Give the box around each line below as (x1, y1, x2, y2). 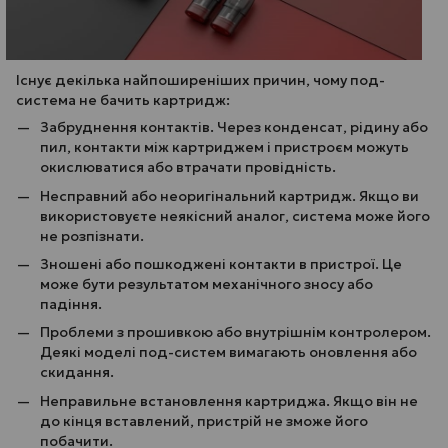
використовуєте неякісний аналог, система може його (40, 206, 430, 225)
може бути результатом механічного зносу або (40, 274, 373, 293)
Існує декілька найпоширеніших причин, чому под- (16, 71, 385, 90)
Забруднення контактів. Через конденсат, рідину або (40, 118, 428, 137)
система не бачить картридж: (16, 91, 230, 110)
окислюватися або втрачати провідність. (40, 158, 336, 177)
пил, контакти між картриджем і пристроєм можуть (40, 138, 409, 157)
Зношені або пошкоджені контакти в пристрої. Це (40, 254, 402, 273)
